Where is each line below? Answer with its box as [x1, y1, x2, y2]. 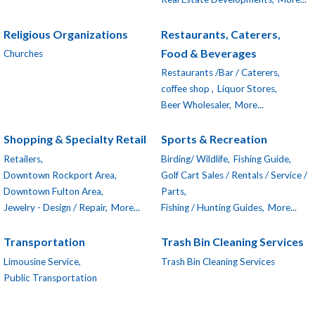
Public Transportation [4, 271, 97, 283]
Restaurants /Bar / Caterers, [161, 67, 280, 78]
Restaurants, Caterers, [161, 27, 281, 41]
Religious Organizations [4, 27, 128, 41]
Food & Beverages [161, 46, 257, 60]
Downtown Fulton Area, [4, 185, 103, 197]
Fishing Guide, [233, 153, 291, 165]
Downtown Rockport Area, [4, 169, 117, 181]
